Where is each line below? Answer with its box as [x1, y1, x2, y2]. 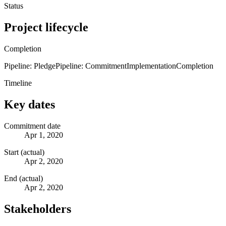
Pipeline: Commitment [55, 61, 127, 70]
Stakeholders [4, 202, 71, 215]
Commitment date [4, 121, 61, 130]
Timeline [4, 78, 32, 87]
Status [4, 1, 23, 10]
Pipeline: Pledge [4, 61, 55, 70]
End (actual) [4, 174, 43, 183]
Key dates [4, 97, 55, 111]
